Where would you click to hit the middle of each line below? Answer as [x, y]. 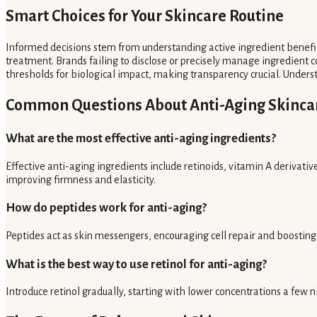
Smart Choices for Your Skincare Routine [145, 17]
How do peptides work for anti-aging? [106, 208]
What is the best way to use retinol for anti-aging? [136, 264]
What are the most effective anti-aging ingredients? [141, 138]
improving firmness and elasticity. [81, 179]
